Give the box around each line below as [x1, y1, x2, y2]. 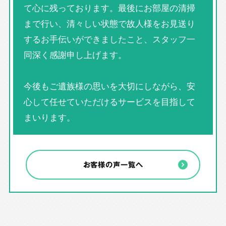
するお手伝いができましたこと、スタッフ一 [23, 32, 195, 46]
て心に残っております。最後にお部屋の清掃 [23, 1, 195, 15]
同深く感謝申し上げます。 [23, 48, 127, 62]
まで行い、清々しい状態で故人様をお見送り [23, 17, 195, 30]
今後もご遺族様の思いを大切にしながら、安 [23, 79, 195, 93]
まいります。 [23, 110, 75, 124]
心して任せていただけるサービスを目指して [23, 95, 195, 108]
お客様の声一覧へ [83, 158, 143, 170]
